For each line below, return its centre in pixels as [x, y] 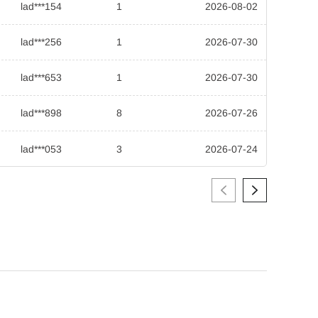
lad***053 [42, 149]
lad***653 [42, 77]
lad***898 [42, 113]
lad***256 [42, 42]
